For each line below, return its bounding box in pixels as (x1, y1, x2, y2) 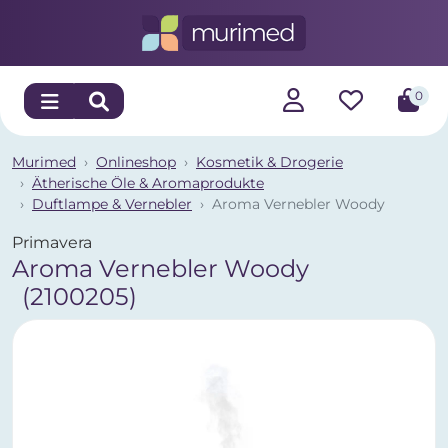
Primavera (12, 233, 92, 252)
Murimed (12, 153, 76, 171)
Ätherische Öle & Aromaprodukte (32, 174, 264, 192)
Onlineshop (96, 153, 176, 171)
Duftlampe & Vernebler (32, 195, 192, 213)
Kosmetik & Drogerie (196, 153, 343, 171)
